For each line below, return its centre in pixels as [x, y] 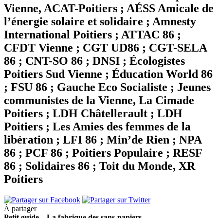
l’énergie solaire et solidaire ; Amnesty [100, 21]
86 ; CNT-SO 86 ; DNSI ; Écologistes [94, 61]
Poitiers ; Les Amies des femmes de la [97, 126]
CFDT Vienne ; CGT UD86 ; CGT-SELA [105, 47]
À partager [20, 208]
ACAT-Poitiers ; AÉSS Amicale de [129, 8]
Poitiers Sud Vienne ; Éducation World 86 [108, 74]
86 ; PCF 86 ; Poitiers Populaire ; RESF [103, 153]
